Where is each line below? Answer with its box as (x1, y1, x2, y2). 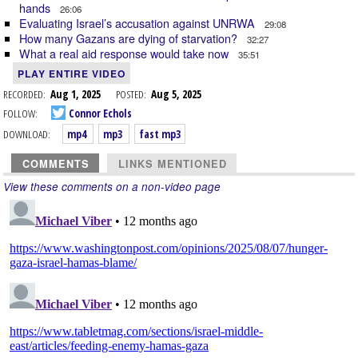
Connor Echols (66, 105, 132, 121)
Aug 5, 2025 (151, 86, 201, 101)
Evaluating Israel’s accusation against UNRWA (19, 14, 258, 31)
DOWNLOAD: (3, 126, 50, 141)
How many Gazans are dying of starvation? (19, 30, 241, 46)
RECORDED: (3, 86, 46, 101)
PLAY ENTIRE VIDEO (18, 66, 125, 81)
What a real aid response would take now (19, 45, 232, 62)
